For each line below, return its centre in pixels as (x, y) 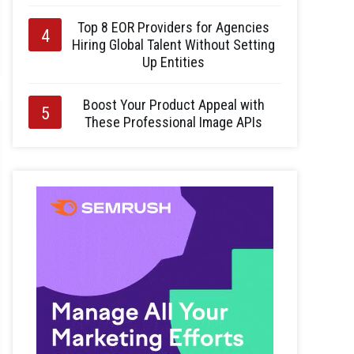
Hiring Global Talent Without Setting (173, 45)
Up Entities (173, 62)
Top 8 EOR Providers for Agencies (173, 27)
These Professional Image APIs (173, 122)
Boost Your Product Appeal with (173, 105)
